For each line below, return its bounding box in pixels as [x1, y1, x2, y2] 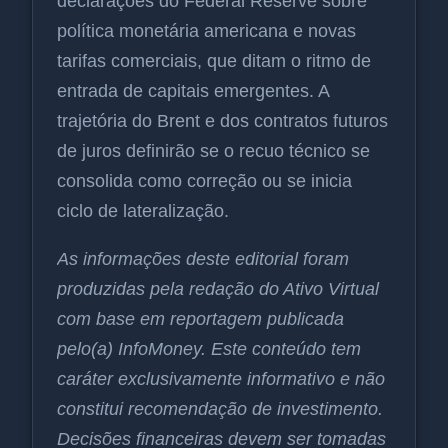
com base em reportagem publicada [57, 309, 344, 330]
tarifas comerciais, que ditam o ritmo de [57, 51, 371, 72]
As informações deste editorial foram [57, 249, 349, 270]
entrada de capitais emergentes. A [57, 81, 329, 102]
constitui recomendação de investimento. [57, 399, 383, 420]
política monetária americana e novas [57, 21, 356, 42]
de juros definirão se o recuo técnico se [57, 141, 370, 162]
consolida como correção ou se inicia [57, 171, 352, 192]
